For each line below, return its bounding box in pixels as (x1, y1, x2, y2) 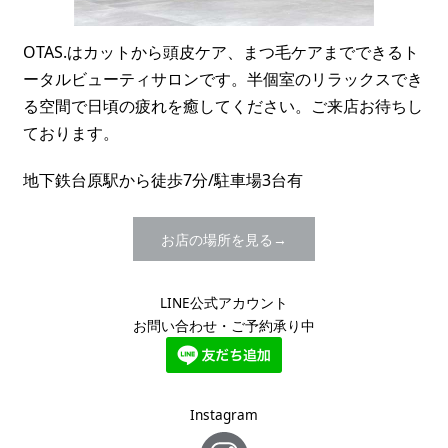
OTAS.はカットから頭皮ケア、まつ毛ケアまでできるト (23, 40, 420, 63)
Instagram (190, 405, 258, 425)
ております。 (23, 121, 120, 144)
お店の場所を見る (161, 229, 273, 249)
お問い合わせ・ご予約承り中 (133, 316, 315, 336)
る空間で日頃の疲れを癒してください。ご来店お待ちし (23, 94, 424, 117)
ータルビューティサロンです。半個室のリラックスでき (23, 67, 424, 90)
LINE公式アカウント (160, 293, 288, 313)
